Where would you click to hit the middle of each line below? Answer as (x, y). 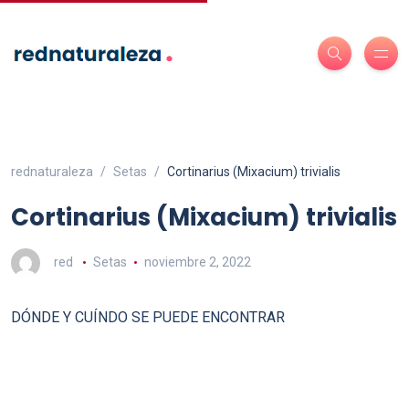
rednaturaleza (52, 172)
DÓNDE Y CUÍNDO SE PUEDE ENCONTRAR (148, 317)
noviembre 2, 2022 (197, 262)
